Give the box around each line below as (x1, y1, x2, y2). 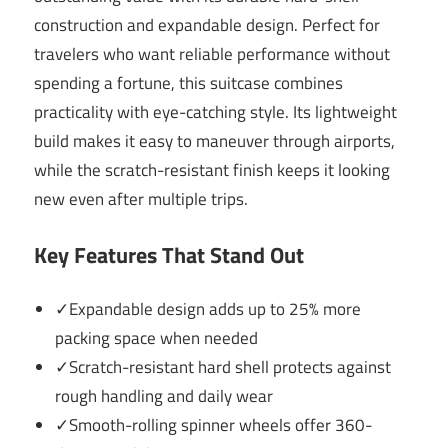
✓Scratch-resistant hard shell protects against (55, 354, 392, 381)
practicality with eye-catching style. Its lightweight (34, 99, 397, 126)
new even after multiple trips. (34, 186, 248, 213)
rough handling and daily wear (55, 383, 274, 410)
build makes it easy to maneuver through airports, (34, 128, 395, 155)
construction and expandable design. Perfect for (34, 12, 380, 39)
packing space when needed (55, 325, 259, 352)
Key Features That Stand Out (34, 237, 304, 272)
